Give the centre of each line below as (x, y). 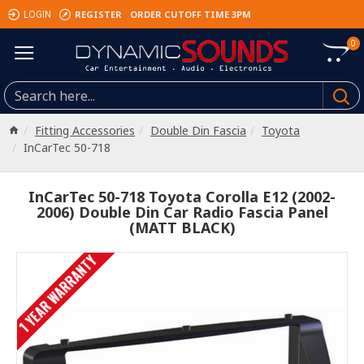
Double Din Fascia (198, 130)
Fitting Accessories (85, 130)
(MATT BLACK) (182, 227)
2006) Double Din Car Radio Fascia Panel (182, 212)
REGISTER (98, 14)
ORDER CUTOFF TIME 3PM (191, 14)
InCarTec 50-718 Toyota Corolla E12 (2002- (182, 197)
